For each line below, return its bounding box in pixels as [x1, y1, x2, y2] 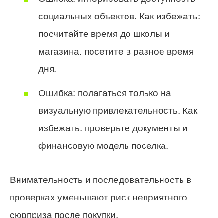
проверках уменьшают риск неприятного [10, 192, 187, 202]
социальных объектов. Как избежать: [38, 11, 200, 22]
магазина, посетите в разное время [38, 46, 194, 57]
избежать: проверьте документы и [38, 123, 188, 133]
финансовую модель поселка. [38, 140, 168, 151]
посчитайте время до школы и [38, 29, 170, 39]
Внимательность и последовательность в [10, 174, 191, 185]
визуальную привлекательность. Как [38, 105, 197, 116]
